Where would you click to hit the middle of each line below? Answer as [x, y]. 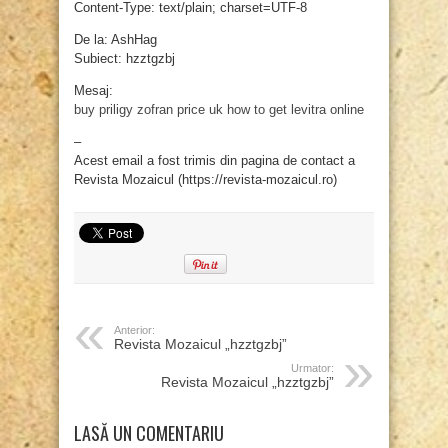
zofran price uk [180, 110]
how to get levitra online [295, 110]
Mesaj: [93, 91]
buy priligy [103, 110]
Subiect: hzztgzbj [124, 59]
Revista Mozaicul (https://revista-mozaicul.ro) [205, 180]
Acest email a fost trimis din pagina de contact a [214, 161]
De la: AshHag [115, 40]
